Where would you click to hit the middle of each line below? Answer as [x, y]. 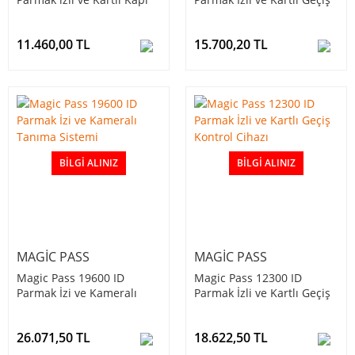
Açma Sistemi [52, 15]
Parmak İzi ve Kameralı [77, 293]
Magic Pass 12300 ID [248, 278]
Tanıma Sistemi [57, 308]
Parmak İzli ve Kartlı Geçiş [262, 293]
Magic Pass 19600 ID [71, 278]
